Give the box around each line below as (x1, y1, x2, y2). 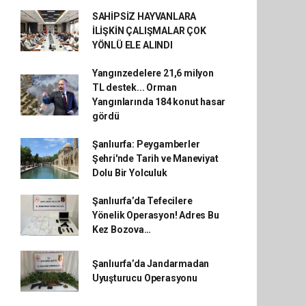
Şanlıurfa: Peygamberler (92, 138, 200, 150)
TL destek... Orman (92, 81, 177, 93)
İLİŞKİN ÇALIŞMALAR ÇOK (92, 25, 206, 36)
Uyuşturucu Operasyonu (92, 272, 197, 283)
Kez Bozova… (92, 223, 151, 235)
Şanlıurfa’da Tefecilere (92, 195, 193, 206)
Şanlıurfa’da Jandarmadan (92, 258, 210, 269)
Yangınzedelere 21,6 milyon (92, 67, 214, 79)
